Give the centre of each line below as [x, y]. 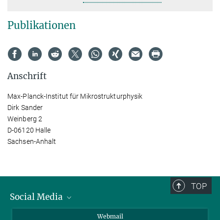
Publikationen [41, 25]
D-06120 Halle [29, 130]
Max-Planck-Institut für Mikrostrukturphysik [75, 96]
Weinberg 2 [25, 119]
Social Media [37, 197]
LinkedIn [34, 214]
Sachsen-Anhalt [32, 141]
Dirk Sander [25, 108]
